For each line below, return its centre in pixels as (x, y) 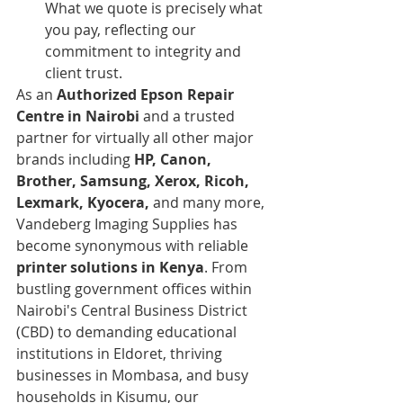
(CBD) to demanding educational (128, 331)
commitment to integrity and (145, 51)
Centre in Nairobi (78, 116)
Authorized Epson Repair (147, 94)
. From (228, 267)
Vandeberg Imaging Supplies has (129, 224)
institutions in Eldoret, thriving (121, 353)
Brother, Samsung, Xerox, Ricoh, (134, 180)
